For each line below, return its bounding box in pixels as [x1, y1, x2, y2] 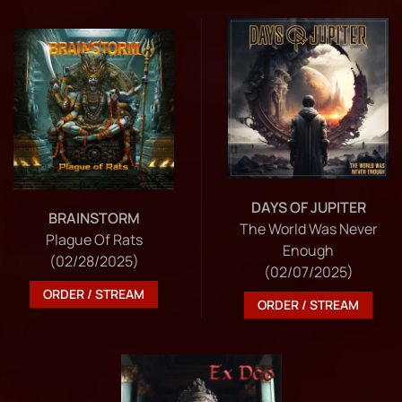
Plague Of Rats [45, 230, 143, 250]
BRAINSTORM [48, 208, 140, 229]
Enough [283, 240, 334, 261]
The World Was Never [239, 219, 378, 240]
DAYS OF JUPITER [250, 197, 366, 218]
